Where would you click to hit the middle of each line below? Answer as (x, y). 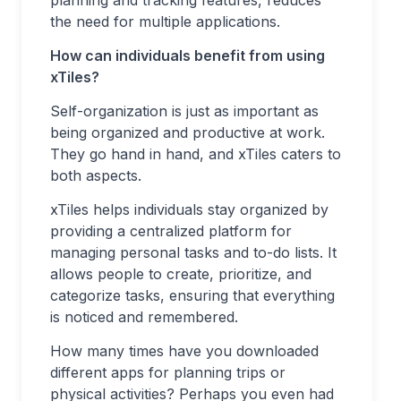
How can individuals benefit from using (188, 55)
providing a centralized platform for (171, 231)
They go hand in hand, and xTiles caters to (196, 154)
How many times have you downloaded (184, 351)
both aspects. (96, 175)
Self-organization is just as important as (184, 111)
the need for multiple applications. (165, 21)
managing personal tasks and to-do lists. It (193, 252)
